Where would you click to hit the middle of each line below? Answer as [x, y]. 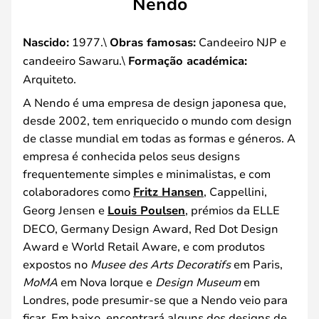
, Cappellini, [235, 191]
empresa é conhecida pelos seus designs [131, 155]
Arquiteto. [49, 78]
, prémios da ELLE [232, 209]
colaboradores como [78, 191]
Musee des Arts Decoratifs [161, 263]
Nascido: [46, 42]
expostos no [57, 263]
